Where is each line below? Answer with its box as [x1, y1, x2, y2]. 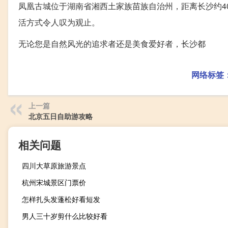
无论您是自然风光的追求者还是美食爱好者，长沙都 [18, 37, 206, 49]
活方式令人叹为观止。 [18, 16, 100, 28]
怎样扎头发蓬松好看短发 [22, 193, 100, 204]
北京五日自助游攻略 [28, 110, 93, 121]
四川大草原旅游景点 [22, 160, 86, 170]
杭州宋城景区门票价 [22, 177, 86, 187]
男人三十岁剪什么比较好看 [22, 210, 107, 221]
